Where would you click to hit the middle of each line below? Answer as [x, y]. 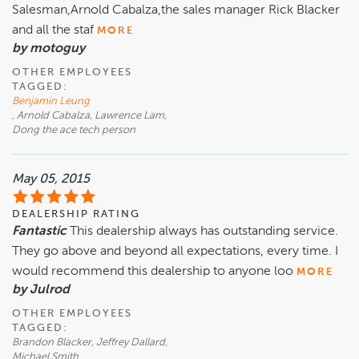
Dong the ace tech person [74, 131]
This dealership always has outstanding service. [204, 232]
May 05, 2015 [51, 180]
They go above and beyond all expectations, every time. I [175, 252]
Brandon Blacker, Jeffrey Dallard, [90, 343]
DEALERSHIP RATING [76, 215]
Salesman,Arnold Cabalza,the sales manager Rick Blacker [176, 11]
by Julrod [41, 290]
